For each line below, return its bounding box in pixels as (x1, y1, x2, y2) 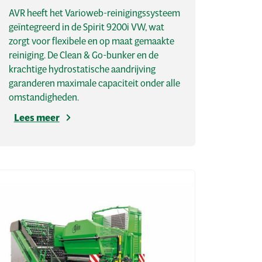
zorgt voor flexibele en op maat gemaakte (8, 35, 174, 47)
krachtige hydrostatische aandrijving (8, 63, 156, 75)
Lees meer (13, 111, 60, 125)
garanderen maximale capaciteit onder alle (8, 77, 180, 89)
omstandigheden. (8, 91, 79, 104)
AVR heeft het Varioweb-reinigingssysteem (8, 6, 180, 19)
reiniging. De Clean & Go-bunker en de (8, 49, 158, 61)
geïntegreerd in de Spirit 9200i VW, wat (8, 20, 164, 33)
